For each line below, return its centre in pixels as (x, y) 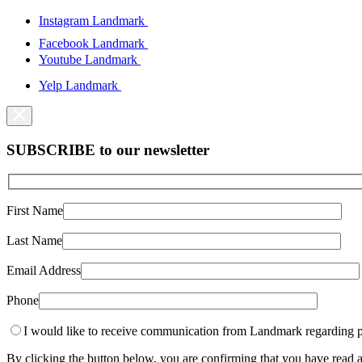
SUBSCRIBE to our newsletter (108, 149)
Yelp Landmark (80, 86)
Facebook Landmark (93, 43)
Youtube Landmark (90, 59)
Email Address (44, 270)
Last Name (34, 240)
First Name (35, 210)
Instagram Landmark (93, 20)
